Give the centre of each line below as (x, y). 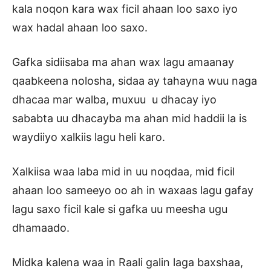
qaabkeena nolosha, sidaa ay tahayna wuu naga (135, 81)
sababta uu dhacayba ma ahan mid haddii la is (129, 119)
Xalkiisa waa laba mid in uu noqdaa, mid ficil (123, 172)
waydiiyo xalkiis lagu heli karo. (89, 137)
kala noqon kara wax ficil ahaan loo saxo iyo (125, 9)
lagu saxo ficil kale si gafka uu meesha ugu (120, 209)
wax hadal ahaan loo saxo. (80, 28)
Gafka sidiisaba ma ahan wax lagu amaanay (123, 62)
